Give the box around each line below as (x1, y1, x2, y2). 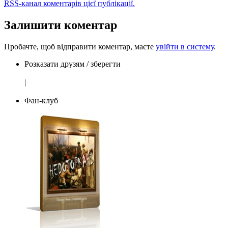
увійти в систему (156, 42, 214, 51)
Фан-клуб (24, 96, 58, 105)
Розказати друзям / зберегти (24, 60, 121, 69)
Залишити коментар (4, 18, 117, 32)
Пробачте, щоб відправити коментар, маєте (4, 42, 156, 51)
